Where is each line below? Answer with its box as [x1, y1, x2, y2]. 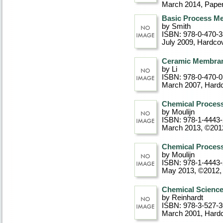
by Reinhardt [162, 194, 203, 202]
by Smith [162, 22, 191, 30]
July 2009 [162, 38, 193, 46]
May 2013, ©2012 [162, 167, 220, 175]
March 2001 [162, 210, 201, 218]
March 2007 [162, 81, 201, 89]
